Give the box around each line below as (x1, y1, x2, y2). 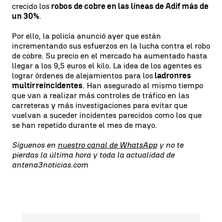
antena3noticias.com (12, 160, 88, 169)
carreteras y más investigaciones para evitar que (12, 101, 187, 110)
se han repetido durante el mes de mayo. (12, 120, 157, 130)
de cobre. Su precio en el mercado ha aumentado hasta (12, 51, 207, 60)
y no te (157, 140, 183, 150)
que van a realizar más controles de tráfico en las (12, 91, 189, 100)
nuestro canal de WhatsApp (57, 140, 157, 150)
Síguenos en (12, 140, 57, 150)
